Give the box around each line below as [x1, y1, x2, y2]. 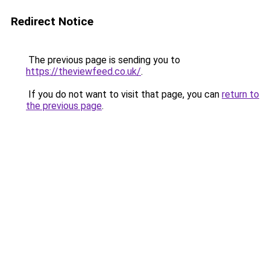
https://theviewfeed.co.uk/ [26, 66, 141, 77]
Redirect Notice [11, 14, 93, 28]
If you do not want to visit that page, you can [26, 89, 222, 100]
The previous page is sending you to [26, 54, 180, 66]
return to [222, 89, 259, 100]
